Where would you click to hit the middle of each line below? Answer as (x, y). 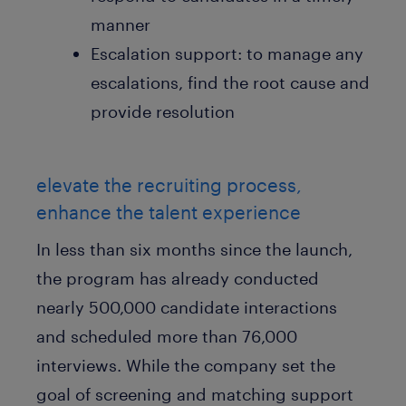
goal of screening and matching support (195, 394)
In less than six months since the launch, (194, 249)
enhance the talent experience (169, 212)
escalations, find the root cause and (230, 82)
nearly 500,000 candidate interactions (187, 307)
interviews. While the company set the (186, 365)
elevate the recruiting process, (169, 185)
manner (121, 24)
